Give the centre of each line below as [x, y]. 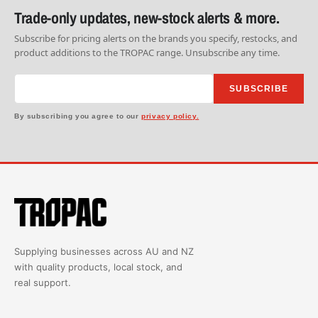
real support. [43, 282]
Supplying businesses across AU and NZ [104, 251]
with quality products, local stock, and [98, 267]
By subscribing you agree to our [78, 116]
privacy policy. [170, 116]
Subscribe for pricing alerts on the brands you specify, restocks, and [156, 38]
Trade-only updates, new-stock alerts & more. [147, 17]
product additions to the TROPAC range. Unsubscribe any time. [147, 52]
